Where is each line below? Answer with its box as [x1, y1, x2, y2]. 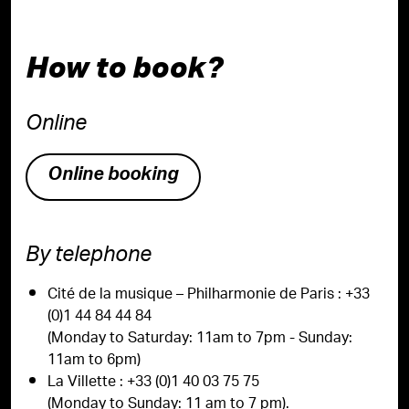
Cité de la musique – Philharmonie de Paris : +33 [47, 280, 370, 310]
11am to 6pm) [47, 346, 141, 376]
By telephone [26, 236, 152, 278]
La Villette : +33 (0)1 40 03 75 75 [47, 368, 259, 398]
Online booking [47, 159, 179, 195]
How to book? [26, 49, 222, 84]
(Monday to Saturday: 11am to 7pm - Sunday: [47, 324, 352, 354]
